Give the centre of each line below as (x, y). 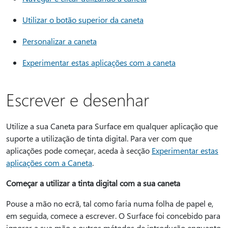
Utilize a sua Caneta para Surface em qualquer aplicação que (112, 126)
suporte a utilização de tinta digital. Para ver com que (99, 138)
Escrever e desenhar (78, 99)
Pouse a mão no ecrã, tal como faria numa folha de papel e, (110, 203)
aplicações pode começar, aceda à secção (79, 150)
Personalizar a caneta (60, 41)
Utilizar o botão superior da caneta (83, 20)
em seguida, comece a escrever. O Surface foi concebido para (113, 216)
